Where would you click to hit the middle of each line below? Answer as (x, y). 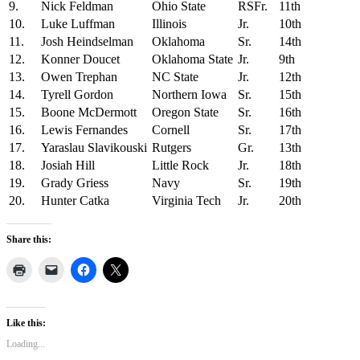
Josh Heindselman (87, 42)
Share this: (29, 240)
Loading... (26, 344)
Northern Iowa (189, 95)
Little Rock (180, 166)
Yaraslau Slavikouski (94, 148)
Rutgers (172, 148)
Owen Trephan (79, 77)
